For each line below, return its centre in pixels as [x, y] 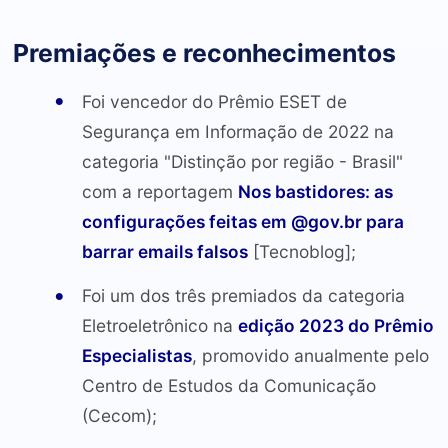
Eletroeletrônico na [159, 326]
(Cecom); [119, 416]
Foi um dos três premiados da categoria [243, 296]
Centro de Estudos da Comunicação [228, 386]
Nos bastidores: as [315, 191]
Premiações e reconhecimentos [204, 52]
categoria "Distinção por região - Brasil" [242, 161]
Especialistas [136, 356]
